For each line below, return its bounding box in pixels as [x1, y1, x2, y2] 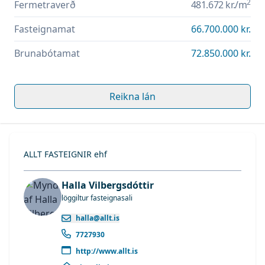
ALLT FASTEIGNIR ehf [24, 148, 107, 160]
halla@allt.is [76, 212, 119, 223]
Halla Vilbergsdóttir [62, 178, 154, 192]
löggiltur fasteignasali [62, 192, 132, 203]
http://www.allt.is [76, 245, 138, 256]
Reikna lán [109, 89, 156, 103]
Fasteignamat [14, 22, 75, 35]
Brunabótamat [14, 46, 80, 60]
